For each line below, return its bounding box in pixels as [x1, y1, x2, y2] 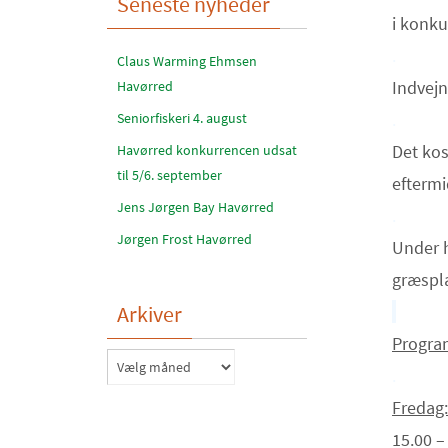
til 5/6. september [117, 166, 222, 184]
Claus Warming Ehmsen [117, 52, 257, 70]
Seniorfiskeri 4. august [117, 109, 247, 127]
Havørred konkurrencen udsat [117, 141, 297, 159]
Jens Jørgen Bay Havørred [117, 198, 274, 216]
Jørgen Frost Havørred [117, 230, 252, 248]
